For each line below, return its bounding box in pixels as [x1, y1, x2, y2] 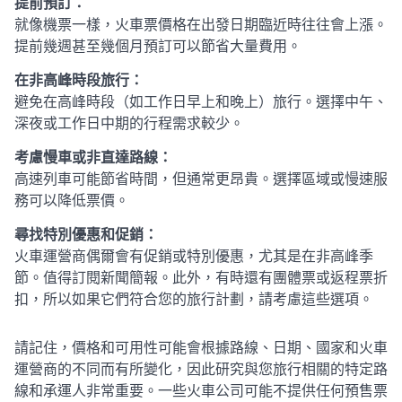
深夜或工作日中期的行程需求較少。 [14, 117, 244, 131]
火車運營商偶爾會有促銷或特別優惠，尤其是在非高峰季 [14, 249, 373, 264]
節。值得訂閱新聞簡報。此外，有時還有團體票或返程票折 [14, 271, 388, 285]
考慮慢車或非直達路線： [14, 151, 172, 165]
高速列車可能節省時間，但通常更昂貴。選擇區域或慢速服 [14, 172, 388, 187]
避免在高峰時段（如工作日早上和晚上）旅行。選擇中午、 [14, 95, 388, 109]
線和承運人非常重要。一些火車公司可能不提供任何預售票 [14, 384, 388, 398]
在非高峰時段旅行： [14, 74, 144, 88]
